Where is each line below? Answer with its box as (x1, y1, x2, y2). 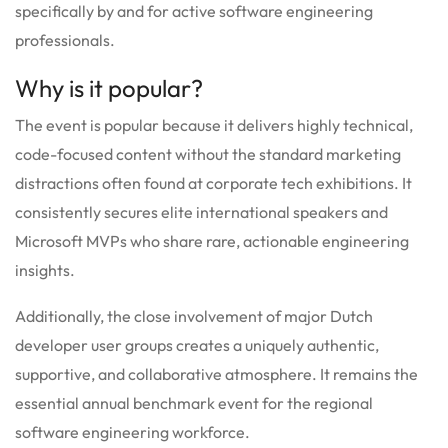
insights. (15, 259, 75, 280)
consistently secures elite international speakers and (15, 201, 388, 222)
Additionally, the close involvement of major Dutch (15, 305, 373, 326)
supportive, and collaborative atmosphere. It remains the (15, 363, 418, 384)
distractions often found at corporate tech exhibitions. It (15, 172, 412, 193)
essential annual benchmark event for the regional (15, 392, 373, 413)
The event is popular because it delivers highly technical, (15, 114, 413, 135)
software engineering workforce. (15, 421, 250, 442)
